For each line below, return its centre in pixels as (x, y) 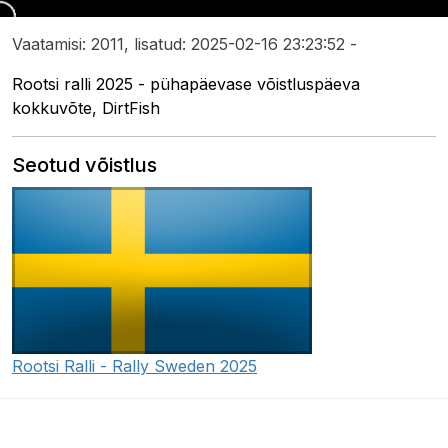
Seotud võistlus (84, 165)
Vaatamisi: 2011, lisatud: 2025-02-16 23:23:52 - (184, 44)
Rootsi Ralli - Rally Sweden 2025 (134, 366)
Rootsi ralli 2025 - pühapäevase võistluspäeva (186, 84)
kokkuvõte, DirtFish (86, 108)
